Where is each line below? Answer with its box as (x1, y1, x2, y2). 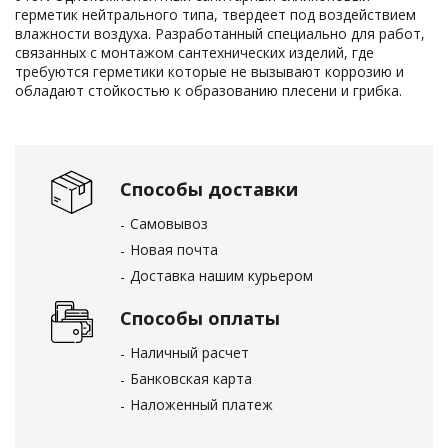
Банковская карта (130, 369, 252, 388)
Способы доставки (120, 177, 298, 201)
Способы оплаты (120, 306, 280, 330)
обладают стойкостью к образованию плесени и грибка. (15, 81, 402, 100)
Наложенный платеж (130, 395, 273, 414)
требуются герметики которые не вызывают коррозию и (15, 62, 404, 81)
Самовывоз (130, 214, 208, 233)
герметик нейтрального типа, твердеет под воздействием (15, 5, 416, 24)
